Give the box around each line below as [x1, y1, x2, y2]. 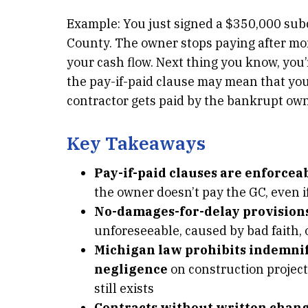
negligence [94, 261, 168, 277]
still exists [94, 280, 154, 296]
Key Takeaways [67, 131, 206, 155]
